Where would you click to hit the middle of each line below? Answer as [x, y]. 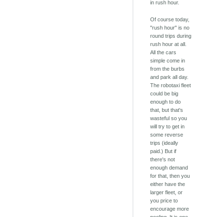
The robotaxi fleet [171, 85]
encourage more [170, 209]
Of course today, [170, 20]
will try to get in [168, 127]
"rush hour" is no [170, 28]
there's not [163, 160]
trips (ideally [164, 143]
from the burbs [168, 69]
